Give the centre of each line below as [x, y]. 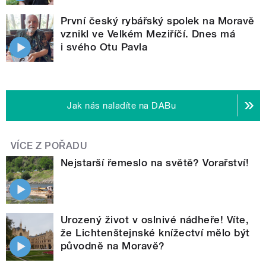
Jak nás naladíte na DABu [122, 105]
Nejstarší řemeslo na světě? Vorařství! [155, 162]
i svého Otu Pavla [104, 47]
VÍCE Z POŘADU [49, 145]
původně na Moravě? [113, 246]
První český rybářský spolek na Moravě [158, 20]
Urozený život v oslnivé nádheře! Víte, [155, 219]
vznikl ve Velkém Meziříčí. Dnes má [148, 34]
